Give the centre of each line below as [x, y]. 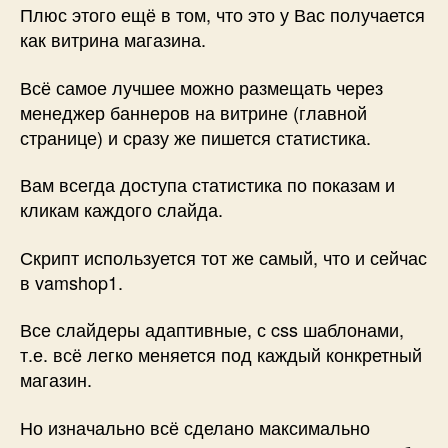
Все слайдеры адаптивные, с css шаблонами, [212, 329]
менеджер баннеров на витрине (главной [193, 111]
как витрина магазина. [113, 39]
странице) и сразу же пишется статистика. [195, 136]
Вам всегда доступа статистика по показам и [207, 184]
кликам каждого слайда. [121, 209]
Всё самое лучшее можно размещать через [201, 86]
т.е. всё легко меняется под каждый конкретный [221, 354]
